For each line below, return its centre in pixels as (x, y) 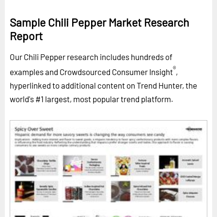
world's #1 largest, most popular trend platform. (92, 99)
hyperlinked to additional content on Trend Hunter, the (103, 85)
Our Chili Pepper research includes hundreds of (91, 56)
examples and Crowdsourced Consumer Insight (91, 71)
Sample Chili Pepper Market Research (99, 22)
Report (26, 36)
